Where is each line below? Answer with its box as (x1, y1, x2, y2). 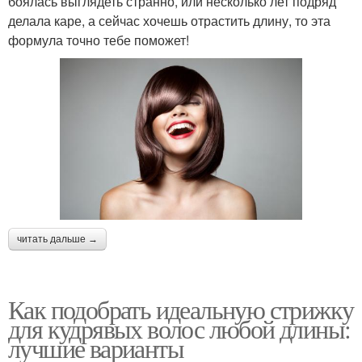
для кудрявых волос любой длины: (8, 311, 351, 347)
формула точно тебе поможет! (8, 30, 189, 49)
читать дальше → (17, 234, 98, 246)
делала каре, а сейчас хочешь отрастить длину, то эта (8, 11, 330, 30)
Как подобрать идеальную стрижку (8, 292, 354, 327)
